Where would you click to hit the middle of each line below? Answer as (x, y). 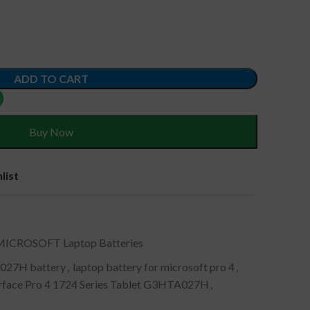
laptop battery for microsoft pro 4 (154, 267)
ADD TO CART (51, 79)
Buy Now (51, 132)
